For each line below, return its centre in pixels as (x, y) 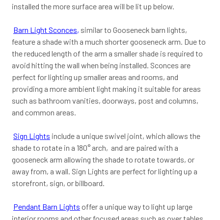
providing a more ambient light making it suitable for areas (106, 88)
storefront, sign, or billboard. (58, 183)
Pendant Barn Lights (47, 206)
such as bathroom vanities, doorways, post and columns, (105, 100)
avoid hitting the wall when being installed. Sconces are (101, 65)
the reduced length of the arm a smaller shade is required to (107, 53)
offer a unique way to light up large (136, 206)
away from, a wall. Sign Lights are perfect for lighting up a (105, 171)
